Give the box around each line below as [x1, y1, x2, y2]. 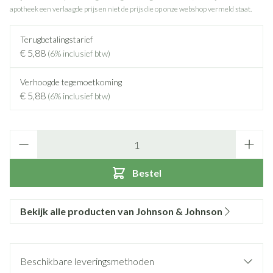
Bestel [132, 167, 161, 179]
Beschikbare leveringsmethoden [20, 255, 154, 267]
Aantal [9, 130, 35, 141]
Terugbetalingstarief [20, 34, 93, 44]
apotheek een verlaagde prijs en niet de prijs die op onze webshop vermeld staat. [10, 4, 252, 13]
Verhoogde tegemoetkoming [20, 77, 122, 87]
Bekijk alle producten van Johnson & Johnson [20, 205, 222, 217]
